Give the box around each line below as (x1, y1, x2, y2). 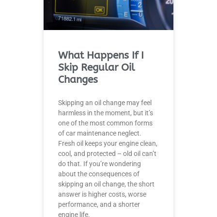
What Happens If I (58, 49, 144, 62)
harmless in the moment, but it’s (58, 109, 153, 117)
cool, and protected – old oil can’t (58, 150, 156, 158)
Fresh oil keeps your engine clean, (58, 139, 157, 148)
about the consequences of (58, 170, 139, 178)
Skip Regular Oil (58, 62, 135, 74)
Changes (58, 74, 98, 86)
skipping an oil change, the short (58, 180, 155, 188)
